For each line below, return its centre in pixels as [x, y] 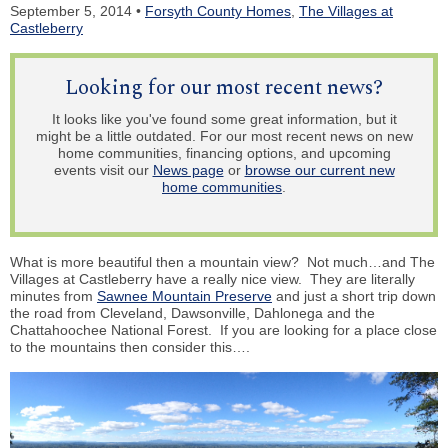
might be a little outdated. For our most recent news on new [224, 136]
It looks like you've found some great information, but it [224, 119]
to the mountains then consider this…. [130, 347]
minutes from [53, 296]
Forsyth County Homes [218, 10]
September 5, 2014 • [77, 10]
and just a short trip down [354, 296]
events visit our [103, 170]
